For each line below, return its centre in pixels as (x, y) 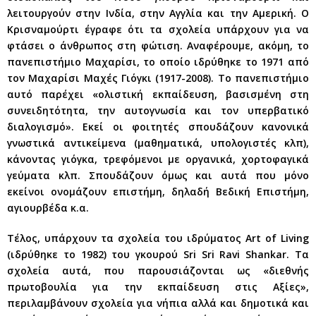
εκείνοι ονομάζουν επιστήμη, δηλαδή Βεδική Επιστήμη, (158, 191)
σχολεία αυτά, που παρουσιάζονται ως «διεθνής (158, 270)
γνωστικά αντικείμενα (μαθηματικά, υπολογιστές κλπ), (158, 142)
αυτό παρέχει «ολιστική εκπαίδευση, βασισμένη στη (158, 94)
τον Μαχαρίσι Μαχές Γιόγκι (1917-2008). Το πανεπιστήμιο (158, 78)
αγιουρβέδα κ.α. (48, 207)
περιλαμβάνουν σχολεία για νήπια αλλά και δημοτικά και (158, 303)
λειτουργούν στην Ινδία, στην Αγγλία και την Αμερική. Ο (158, 13)
